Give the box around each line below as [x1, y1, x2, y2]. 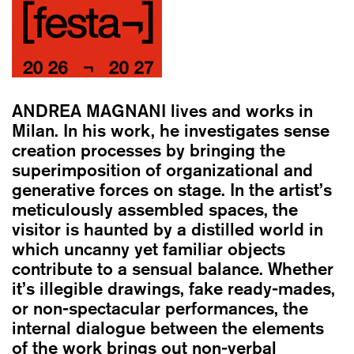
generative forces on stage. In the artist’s [12, 179, 332, 200]
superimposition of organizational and [12, 159, 313, 180]
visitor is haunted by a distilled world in [12, 218, 323, 239]
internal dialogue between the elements [12, 317, 324, 338]
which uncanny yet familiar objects [12, 238, 285, 259]
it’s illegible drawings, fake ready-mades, [12, 277, 335, 299]
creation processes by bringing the [12, 139, 285, 160]
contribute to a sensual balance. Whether [12, 258, 333, 279]
